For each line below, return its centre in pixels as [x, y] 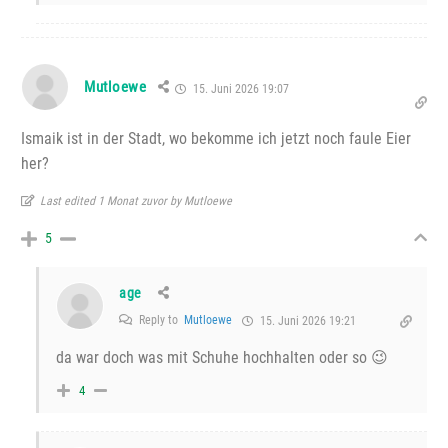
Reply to [160, 320]
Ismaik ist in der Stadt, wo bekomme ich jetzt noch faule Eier [216, 139]
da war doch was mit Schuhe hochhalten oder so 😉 [222, 358]
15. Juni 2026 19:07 [239, 89]
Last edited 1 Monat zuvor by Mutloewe [136, 201]
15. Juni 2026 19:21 [306, 321]
